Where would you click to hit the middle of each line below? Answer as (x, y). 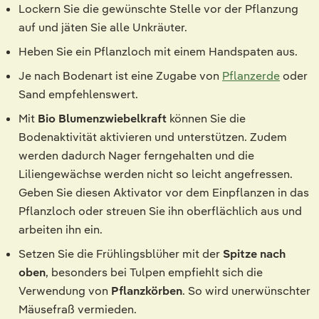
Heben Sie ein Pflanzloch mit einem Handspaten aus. (158, 51)
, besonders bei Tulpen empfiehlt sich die (154, 272)
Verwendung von (65, 291)
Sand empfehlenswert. (78, 94)
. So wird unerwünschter (246, 291)
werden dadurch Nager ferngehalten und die (136, 155)
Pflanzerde (251, 75)
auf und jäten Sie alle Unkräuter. (103, 27)
